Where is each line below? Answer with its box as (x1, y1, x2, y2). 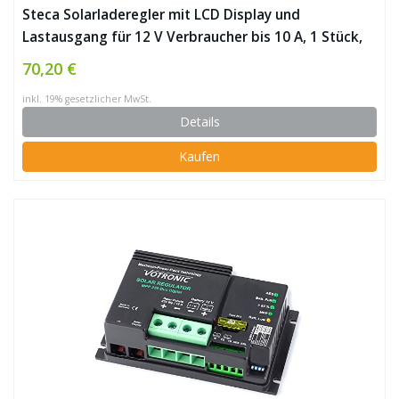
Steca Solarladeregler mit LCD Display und (22, 5, 300, 24)
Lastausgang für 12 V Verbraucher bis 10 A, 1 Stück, (22, 28, 362, 46)
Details (179, 113, 220, 130)
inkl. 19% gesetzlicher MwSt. (22, 93, 151, 105)
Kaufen (179, 148, 220, 165)
